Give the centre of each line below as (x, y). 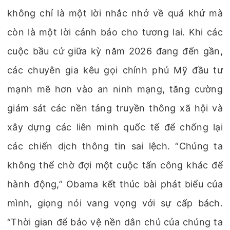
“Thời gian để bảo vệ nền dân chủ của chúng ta (115, 222)
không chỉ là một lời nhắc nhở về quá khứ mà (115, 13)
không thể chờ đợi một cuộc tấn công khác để (115, 165)
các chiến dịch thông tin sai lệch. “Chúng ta (115, 146)
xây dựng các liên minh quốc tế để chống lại (115, 127)
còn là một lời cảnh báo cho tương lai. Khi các (115, 32)
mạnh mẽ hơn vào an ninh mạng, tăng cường (115, 89)
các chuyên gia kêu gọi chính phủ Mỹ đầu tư (115, 70)
